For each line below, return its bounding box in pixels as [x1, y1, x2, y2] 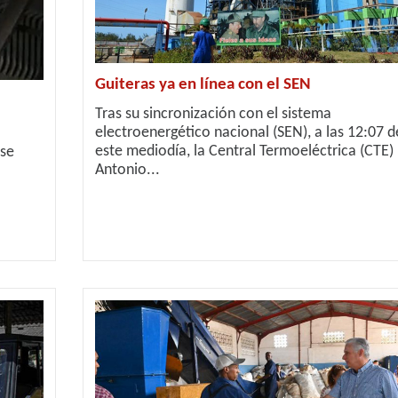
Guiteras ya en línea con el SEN [94, 76, 311, 93]
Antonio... [94, 161, 160, 179]
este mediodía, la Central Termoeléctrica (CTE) [94, 142, 394, 160]
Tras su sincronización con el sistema [94, 105, 331, 123]
